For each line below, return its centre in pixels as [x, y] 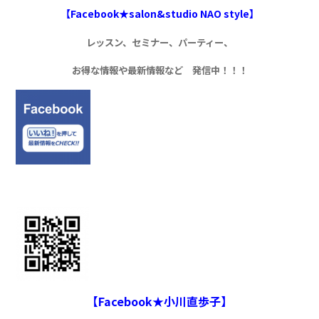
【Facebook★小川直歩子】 [159, 302]
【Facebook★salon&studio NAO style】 [159, 14]
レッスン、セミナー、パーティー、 [159, 43]
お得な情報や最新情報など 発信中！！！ [159, 70]
